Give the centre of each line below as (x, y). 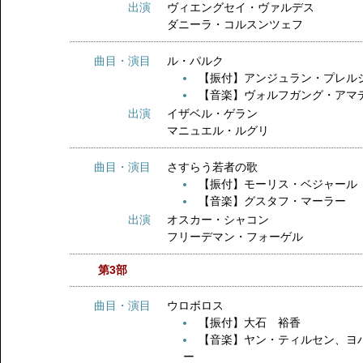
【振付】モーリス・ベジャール (278, 184)
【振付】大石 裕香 (250, 322)
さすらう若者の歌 (224, 167)
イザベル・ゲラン (213, 113)
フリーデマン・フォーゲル (235, 237)
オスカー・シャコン (218, 220)
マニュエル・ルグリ (218, 130)
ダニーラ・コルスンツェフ (235, 24)
